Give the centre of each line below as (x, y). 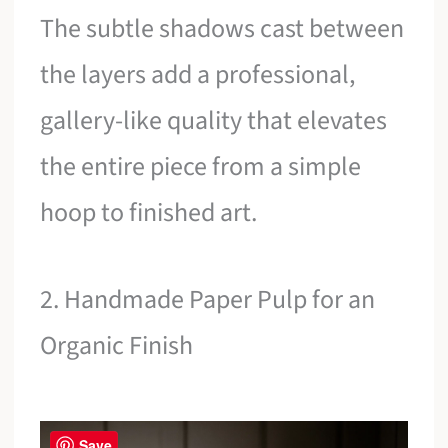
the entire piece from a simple (201, 166)
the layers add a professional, (198, 74)
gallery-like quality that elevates (214, 120)
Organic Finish (117, 346)
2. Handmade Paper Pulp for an (208, 300)
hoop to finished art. (149, 212)
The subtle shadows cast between (222, 28)
